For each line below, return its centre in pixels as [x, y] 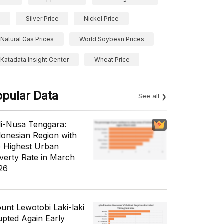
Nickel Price [102, 19]
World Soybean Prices [112, 39]
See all [149, 96]
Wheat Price [112, 60]
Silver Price [42, 19]
